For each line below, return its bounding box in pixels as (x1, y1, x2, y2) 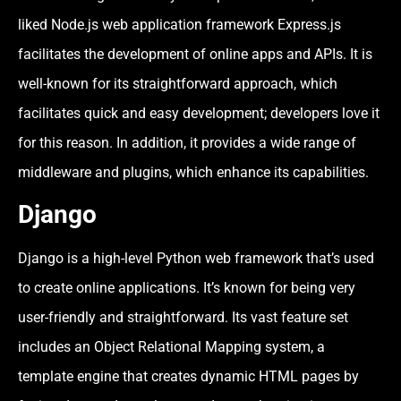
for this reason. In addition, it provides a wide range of (18, 133, 356, 151)
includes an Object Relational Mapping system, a (18, 338, 325, 356)
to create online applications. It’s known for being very (18, 279, 355, 297)
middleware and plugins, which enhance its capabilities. (18, 163, 369, 181)
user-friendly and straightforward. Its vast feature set (18, 309, 348, 327)
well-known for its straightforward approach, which (18, 74, 337, 92)
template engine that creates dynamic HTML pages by (18, 368, 359, 386)
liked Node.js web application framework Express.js (18, 15, 341, 33)
